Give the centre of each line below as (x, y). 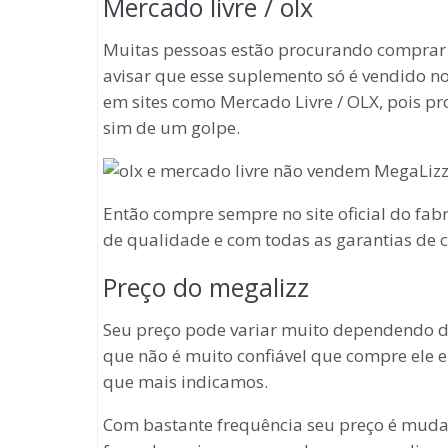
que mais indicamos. (185, 381)
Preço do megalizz (206, 287)
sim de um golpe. (171, 127)
